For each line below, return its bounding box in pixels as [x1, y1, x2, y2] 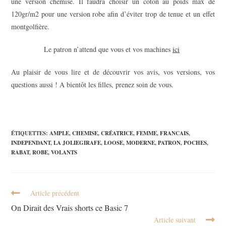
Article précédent [30, 188, 80, 198]
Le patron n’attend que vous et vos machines [44, 44, 173, 54]
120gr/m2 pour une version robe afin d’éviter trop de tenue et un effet [11, 9, 215, 19]
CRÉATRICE [101, 129, 134, 137]
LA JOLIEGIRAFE [53, 138, 101, 147]
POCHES [184, 138, 207, 147]
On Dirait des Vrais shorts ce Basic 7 [11, 202, 129, 213]
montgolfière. [11, 21, 52, 31]
